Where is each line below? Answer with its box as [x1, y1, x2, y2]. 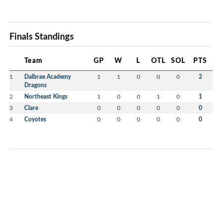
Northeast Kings [24, 92, 67, 101]
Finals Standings [9, 30, 74, 43]
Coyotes [24, 115, 46, 124]
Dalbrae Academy [24, 72, 71, 81]
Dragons [24, 81, 47, 90]
